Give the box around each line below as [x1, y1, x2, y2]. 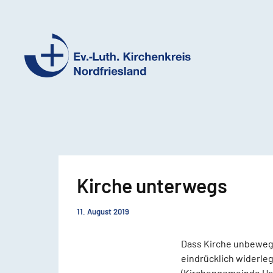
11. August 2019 [77, 207, 129, 216]
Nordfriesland [24, 113, 99, 128]
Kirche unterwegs [77, 174, 227, 197]
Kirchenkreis [24, 94, 94, 110]
